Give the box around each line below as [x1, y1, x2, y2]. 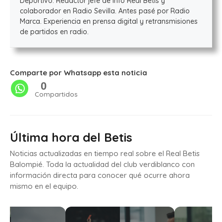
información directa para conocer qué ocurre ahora [10, 170, 190, 180]
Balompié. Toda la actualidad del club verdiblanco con [10, 160, 195, 169]
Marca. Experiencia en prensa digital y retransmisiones [20, 17, 198, 26]
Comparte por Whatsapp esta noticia [10, 68, 147, 78]
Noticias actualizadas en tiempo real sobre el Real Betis [10, 149, 200, 159]
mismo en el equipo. [10, 181, 78, 191]
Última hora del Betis [10, 130, 132, 145]
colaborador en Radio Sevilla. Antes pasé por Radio [20, 6, 190, 16]
